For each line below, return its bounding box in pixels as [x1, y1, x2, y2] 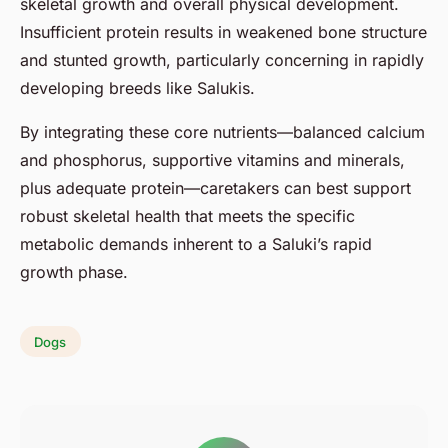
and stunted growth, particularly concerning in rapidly [20, 49, 424, 70]
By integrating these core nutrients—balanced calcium [20, 121, 425, 142]
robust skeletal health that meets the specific [20, 205, 355, 226]
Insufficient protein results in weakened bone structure [20, 21, 427, 42]
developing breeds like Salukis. [20, 77, 255, 98]
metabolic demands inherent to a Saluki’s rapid [20, 233, 372, 254]
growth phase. [20, 261, 128, 282]
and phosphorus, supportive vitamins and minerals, [20, 149, 405, 170]
